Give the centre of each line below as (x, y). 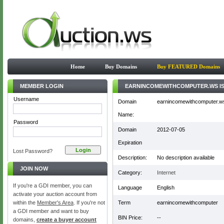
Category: (130, 172)
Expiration (130, 142)
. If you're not (89, 202)
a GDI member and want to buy (51, 211)
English (166, 187)
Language (130, 187)
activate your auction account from (55, 194)
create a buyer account (66, 219)
